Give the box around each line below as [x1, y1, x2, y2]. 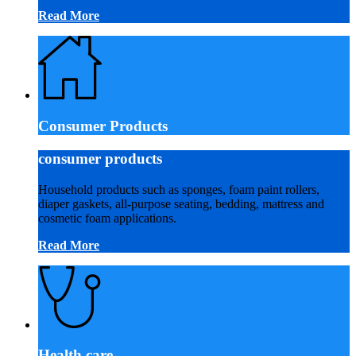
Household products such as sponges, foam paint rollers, [38, 182, 319, 196]
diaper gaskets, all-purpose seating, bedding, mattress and [38, 196, 324, 211]
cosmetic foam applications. [38, 211, 176, 225]
